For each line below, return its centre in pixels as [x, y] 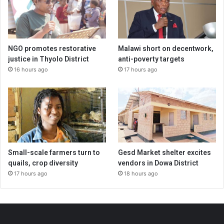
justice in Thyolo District [48, 59]
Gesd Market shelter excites [165, 153]
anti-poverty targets [151, 59]
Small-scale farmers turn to [54, 153]
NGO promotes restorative [52, 48]
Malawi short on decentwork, [166, 48]
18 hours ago [141, 174]
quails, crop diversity [43, 163]
